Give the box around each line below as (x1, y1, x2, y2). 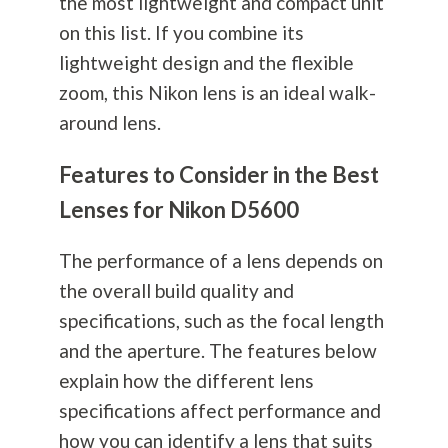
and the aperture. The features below (58, 339, 377, 363)
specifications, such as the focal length (58, 309, 384, 333)
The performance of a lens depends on (58, 249, 383, 273)
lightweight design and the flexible (58, 51, 354, 75)
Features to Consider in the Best (58, 161, 379, 189)
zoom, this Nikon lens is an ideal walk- (58, 81, 376, 105)
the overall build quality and (58, 279, 294, 303)
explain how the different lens (58, 369, 314, 393)
